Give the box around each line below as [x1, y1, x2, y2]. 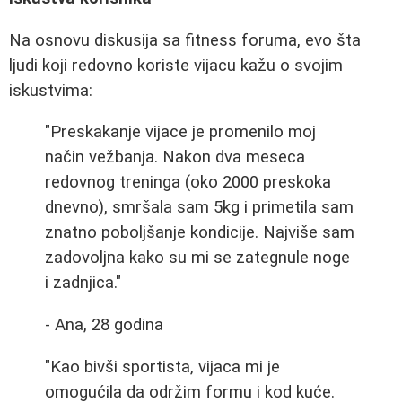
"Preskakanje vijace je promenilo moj [45, 122, 316, 143]
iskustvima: [9, 80, 92, 100]
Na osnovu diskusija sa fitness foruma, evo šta [9, 30, 361, 50]
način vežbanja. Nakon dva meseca [45, 147, 305, 168]
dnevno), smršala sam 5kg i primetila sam [45, 197, 354, 218]
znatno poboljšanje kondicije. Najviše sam [45, 223, 354, 243]
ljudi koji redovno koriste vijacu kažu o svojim [9, 55, 343, 75]
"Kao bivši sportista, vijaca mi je [45, 356, 280, 377]
